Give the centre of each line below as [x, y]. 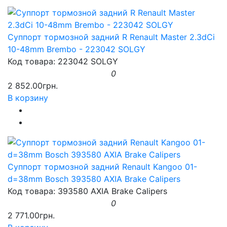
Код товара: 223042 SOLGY [63, 61]
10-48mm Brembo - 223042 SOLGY [77, 49]
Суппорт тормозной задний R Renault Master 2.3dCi [111, 37]
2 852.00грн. [33, 85]
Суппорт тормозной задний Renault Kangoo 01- [102, 166]
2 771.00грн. [31, 215]
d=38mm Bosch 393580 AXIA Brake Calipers [94, 179]
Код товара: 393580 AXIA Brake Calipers [87, 191]
